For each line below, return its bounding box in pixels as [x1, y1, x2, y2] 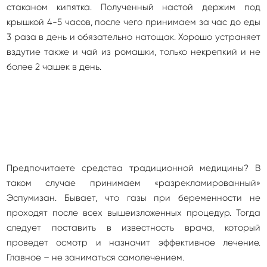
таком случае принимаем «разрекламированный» [7, 178, 260, 189]
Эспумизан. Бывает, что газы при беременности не [7, 193, 260, 204]
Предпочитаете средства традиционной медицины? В [7, 163, 260, 174]
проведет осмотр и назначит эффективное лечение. [7, 237, 260, 249]
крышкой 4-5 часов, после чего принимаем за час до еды [7, 17, 260, 28]
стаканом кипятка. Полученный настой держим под [7, 2, 260, 13]
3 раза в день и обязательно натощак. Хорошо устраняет [7, 32, 260, 43]
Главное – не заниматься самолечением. [7, 252, 184, 263]
